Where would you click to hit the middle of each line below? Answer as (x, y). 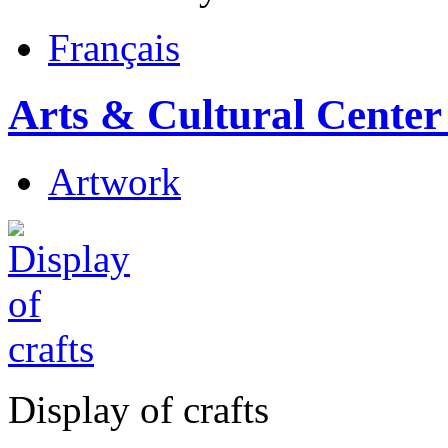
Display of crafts (138, 410)
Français (114, 48)
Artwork (114, 182)
